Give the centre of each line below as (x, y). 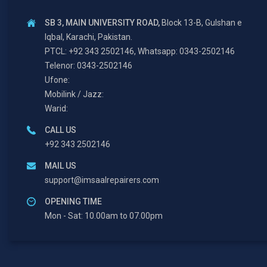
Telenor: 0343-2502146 (89, 65)
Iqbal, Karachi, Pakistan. (89, 37)
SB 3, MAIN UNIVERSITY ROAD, (102, 22)
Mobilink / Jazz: (74, 94)
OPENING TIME (73, 201)
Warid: (56, 108)
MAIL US (60, 165)
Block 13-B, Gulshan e (201, 22)
